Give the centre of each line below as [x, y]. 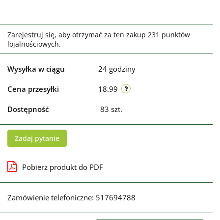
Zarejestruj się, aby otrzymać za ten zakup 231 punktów [99, 34]
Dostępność [28, 109]
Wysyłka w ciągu [36, 69]
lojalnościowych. [34, 44]
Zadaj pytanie [37, 138]
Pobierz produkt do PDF [63, 167]
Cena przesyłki [33, 89]
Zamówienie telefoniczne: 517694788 [71, 197]
